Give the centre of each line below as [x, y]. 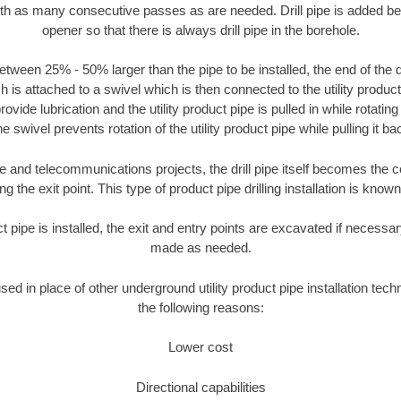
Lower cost [200, 347]
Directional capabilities [200, 387]
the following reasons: [200, 307]
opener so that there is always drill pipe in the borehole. [200, 30]
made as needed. [200, 248]
